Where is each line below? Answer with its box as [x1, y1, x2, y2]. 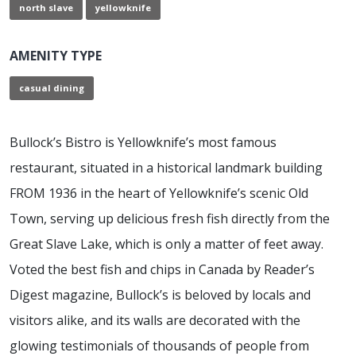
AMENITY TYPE [10, 47, 102, 65]
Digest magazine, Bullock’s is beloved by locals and [10, 286, 311, 304]
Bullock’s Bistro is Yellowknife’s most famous [10, 133, 277, 152]
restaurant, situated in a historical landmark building [10, 159, 323, 177]
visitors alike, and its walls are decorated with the [10, 311, 300, 330]
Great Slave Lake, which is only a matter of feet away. [10, 235, 323, 253]
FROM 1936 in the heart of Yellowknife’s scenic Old [10, 184, 308, 203]
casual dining [19, 82, 84, 95]
